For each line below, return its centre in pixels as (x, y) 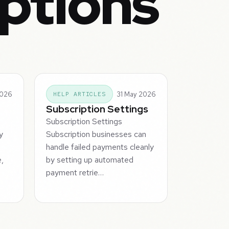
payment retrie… (75, 173)
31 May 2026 (136, 94)
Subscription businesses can (96, 134)
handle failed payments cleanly (100, 147)
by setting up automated (90, 160)
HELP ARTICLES (80, 94)
